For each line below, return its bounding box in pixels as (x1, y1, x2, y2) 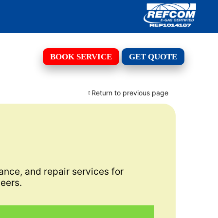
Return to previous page (91, 89, 168, 97)
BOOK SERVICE (50, 52, 112, 61)
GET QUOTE (129, 52, 178, 61)
